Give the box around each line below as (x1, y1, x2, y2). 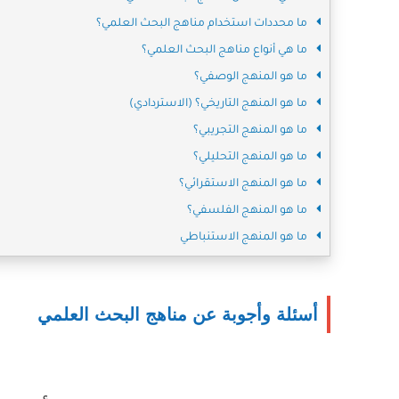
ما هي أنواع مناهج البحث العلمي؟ (142, 45, 307, 58)
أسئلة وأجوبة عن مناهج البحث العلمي (37, 305, 318, 325)
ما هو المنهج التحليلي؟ (193, 151, 307, 165)
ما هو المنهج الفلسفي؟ (187, 205, 307, 218)
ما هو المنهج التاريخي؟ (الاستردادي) (129, 98, 307, 111)
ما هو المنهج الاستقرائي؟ (179, 178, 307, 191)
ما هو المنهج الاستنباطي (180, 232, 307, 245)
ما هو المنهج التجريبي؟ (193, 125, 307, 138)
